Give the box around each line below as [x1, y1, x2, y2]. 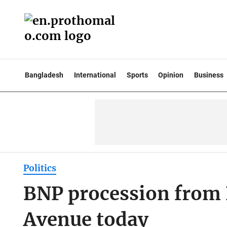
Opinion [158, 71, 184, 79]
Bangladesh [25, 71, 63, 79]
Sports [126, 71, 148, 79]
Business [194, 71, 224, 79]
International [73, 71, 116, 79]
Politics [23, 163, 56, 174]
